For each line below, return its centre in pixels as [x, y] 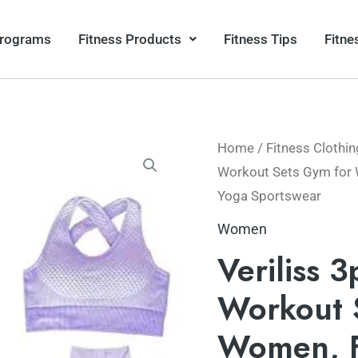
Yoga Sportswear [269, 197]
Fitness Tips [261, 39]
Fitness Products [130, 39]
